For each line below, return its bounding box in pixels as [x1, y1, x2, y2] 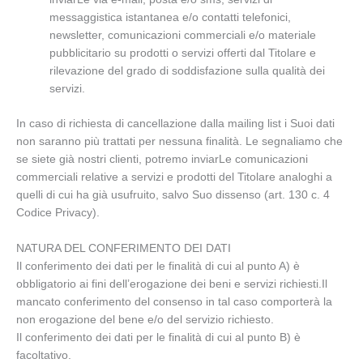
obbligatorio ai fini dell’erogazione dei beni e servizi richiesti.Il [16, 277, 327, 290]
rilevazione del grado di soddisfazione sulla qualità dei [49, 65, 326, 78]
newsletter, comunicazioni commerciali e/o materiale [49, 29, 317, 42]
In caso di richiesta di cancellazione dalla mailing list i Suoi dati [16, 117, 335, 130]
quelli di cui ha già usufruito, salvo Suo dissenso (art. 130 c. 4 [16, 188, 330, 201]
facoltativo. [16, 348, 71, 361]
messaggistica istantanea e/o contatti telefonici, [49, 11, 292, 24]
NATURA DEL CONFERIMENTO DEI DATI [16, 241, 231, 254]
